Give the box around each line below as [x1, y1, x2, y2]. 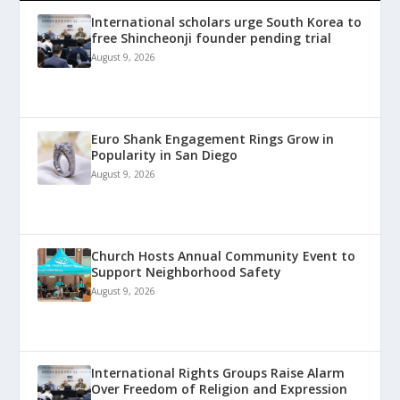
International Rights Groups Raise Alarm [91, 363, 346, 381]
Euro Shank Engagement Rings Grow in [91, 129, 335, 147]
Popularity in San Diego [91, 146, 238, 163]
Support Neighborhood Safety [91, 262, 282, 280]
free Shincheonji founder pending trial [91, 29, 332, 46]
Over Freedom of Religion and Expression [91, 379, 348, 397]
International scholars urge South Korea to [91, 12, 362, 30]
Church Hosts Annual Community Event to [91, 246, 356, 264]
